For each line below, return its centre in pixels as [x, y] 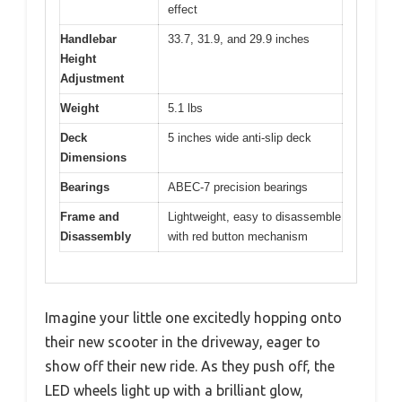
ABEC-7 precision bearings [238, 187]
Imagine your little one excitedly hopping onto [193, 318]
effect [183, 9]
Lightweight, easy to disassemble [254, 216]
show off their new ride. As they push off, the [190, 367]
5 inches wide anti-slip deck [240, 137]
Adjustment [92, 78]
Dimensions [93, 157]
